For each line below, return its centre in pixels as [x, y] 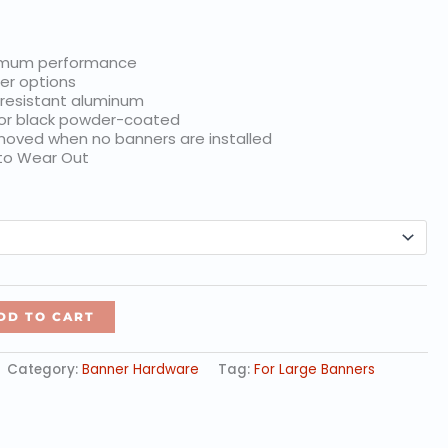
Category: [45, 369]
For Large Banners [315, 369]
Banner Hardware [141, 369]
